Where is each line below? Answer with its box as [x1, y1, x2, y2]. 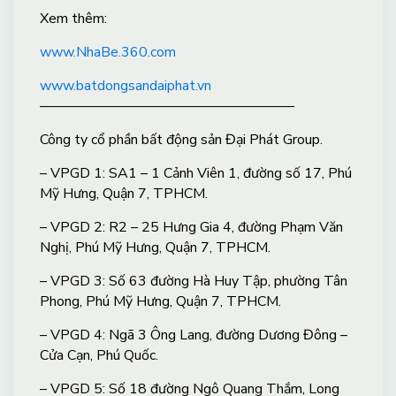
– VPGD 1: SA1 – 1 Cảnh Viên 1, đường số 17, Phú [40, 163, 352, 183]
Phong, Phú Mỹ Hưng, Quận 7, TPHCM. [40, 291, 281, 311]
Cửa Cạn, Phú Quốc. [40, 345, 158, 365]
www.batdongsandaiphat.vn [40, 75, 211, 95]
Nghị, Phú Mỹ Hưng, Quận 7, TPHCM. [40, 237, 270, 257]
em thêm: [49, 8, 107, 28]
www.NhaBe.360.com [40, 42, 176, 62]
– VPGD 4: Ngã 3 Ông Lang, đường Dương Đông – [40, 324, 347, 345]
